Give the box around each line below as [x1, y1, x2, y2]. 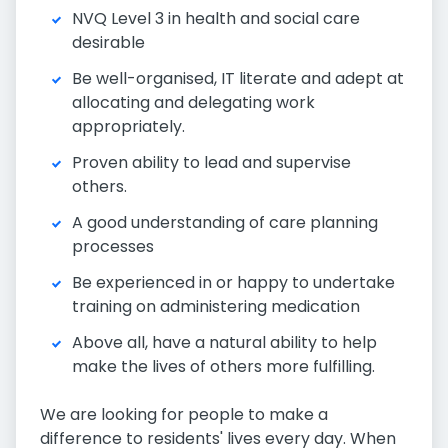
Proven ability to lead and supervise [72, 151, 351, 175]
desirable [72, 31, 145, 55]
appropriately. [72, 115, 185, 139]
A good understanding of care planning [72, 211, 378, 235]
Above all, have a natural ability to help [72, 331, 377, 355]
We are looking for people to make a [40, 403, 328, 427]
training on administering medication [72, 295, 360, 319]
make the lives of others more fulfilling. [72, 355, 375, 379]
